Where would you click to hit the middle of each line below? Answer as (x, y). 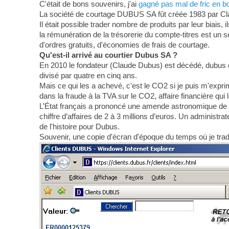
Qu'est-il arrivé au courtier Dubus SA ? (108, 55)
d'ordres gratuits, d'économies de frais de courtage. (124, 45)
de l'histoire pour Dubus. (79, 127)
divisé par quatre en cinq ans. (88, 76)
